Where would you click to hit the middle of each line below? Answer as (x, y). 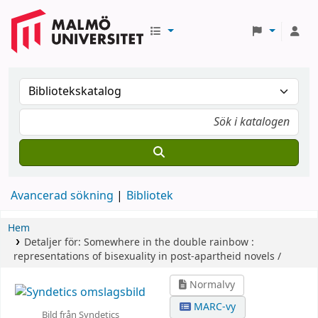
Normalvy (211, 285)
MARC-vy (214, 307)
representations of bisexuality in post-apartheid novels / (147, 257)
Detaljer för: (54, 242)
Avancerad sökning (62, 196)
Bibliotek (150, 196)
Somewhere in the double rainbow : (169, 242)
